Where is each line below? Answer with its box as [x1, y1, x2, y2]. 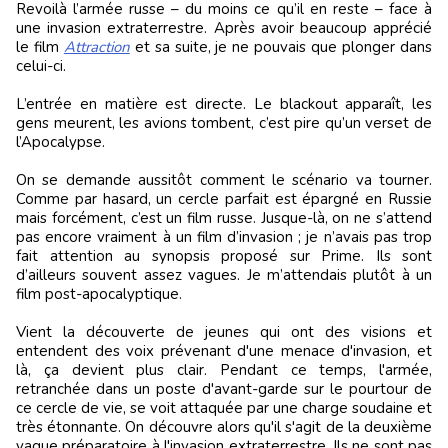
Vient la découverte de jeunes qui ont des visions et [16, 321, 432, 342]
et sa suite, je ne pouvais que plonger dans [129, 36, 433, 57]
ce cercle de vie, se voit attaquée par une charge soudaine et [16, 397, 432, 418]
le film [16, 36, 64, 57]
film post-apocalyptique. [16, 283, 182, 304]
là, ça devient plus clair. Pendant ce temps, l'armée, [16, 359, 432, 380]
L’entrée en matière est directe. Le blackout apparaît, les [16, 93, 432, 114]
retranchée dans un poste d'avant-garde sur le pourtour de [16, 378, 432, 399]
